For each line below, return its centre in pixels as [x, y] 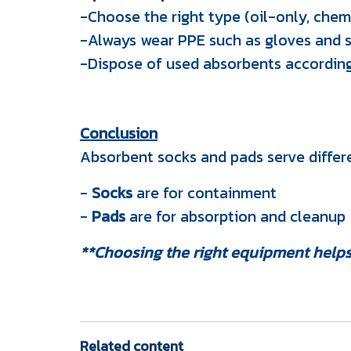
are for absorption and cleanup [235, 216]
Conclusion [119, 133]
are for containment [204, 193]
